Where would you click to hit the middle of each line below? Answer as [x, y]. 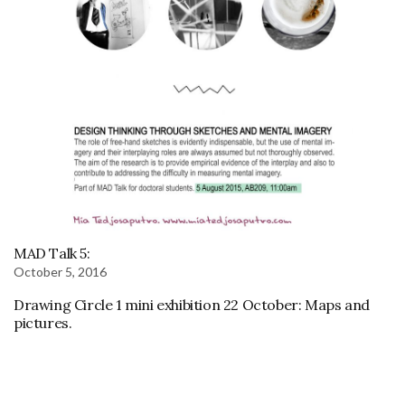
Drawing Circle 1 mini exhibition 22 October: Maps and [192, 304]
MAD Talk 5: [52, 253]
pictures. [43, 322]
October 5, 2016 [60, 271]
